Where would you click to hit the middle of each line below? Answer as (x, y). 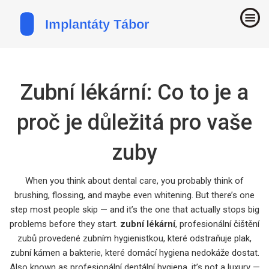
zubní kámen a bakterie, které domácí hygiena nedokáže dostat (134, 252)
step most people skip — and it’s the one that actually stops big (134, 209)
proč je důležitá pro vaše (134, 122)
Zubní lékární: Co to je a (134, 92)
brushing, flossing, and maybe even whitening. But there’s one (134, 195)
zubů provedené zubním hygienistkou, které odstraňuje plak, (134, 238)
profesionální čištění (219, 224)
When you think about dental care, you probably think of (134, 180)
